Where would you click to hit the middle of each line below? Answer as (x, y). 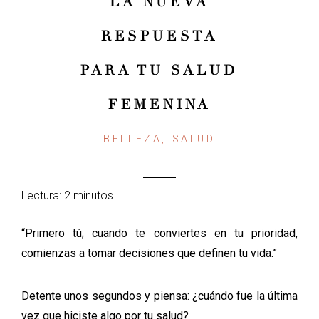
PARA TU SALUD (159, 70)
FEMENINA (159, 105)
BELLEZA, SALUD (159, 139)
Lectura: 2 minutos (67, 195)
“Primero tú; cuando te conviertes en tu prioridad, (159, 233)
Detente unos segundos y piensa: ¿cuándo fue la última (159, 296)
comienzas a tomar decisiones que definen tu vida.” (149, 253)
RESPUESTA (159, 36)
